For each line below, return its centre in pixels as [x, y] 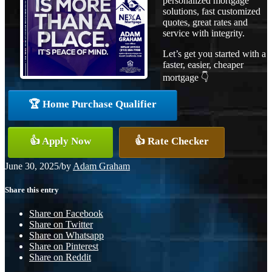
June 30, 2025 [32, 166]
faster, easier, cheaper [203, 65]
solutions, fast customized [212, 11]
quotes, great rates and [205, 22]
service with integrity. [204, 33]
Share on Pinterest [64, 246]
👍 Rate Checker [172, 141]
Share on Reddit [60, 257]
